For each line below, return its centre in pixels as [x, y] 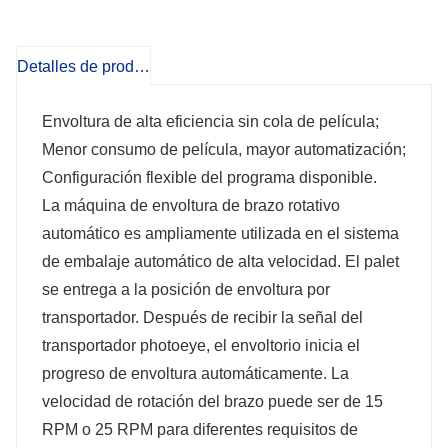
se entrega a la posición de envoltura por [186, 289]
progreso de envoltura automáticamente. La [195, 373]
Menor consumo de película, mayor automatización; [224, 149]
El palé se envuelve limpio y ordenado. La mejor [203, 27]
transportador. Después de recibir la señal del [202, 317]
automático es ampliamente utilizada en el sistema [220, 233]
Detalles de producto [142, 66]
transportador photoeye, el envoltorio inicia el [201, 345]
